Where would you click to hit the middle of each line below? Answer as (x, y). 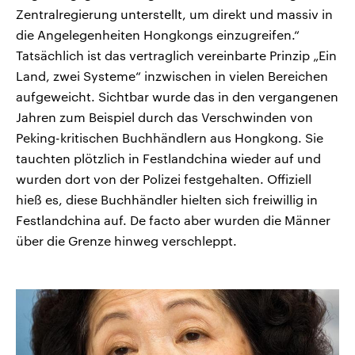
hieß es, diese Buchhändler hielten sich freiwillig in (167, 200)
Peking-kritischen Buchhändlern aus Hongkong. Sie (170, 138)
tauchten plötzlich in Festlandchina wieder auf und (168, 158)
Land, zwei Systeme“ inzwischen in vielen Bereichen (172, 76)
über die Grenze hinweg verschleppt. (126, 241)
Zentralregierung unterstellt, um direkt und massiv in (174, 14)
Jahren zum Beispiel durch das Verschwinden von (164, 117)
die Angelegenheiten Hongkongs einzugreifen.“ (158, 35)
